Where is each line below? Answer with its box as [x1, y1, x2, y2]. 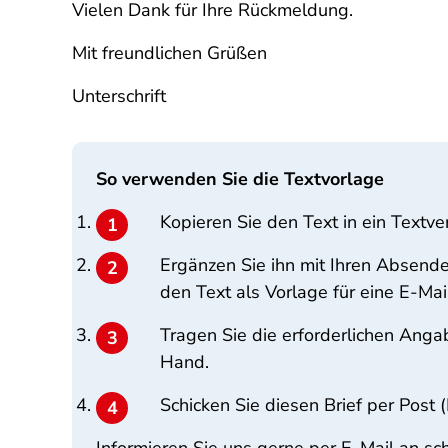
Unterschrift [72, 84, 166, 108]
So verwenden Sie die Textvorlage [96, 167, 384, 191]
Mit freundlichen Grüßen [72, 41, 267, 65]
